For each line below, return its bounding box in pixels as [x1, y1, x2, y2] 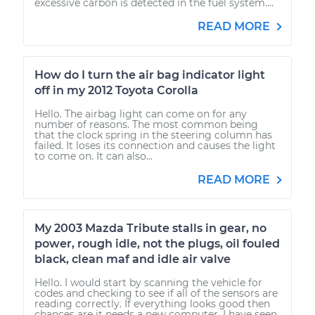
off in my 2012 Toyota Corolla [34, 83, 198, 97]
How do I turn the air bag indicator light [34, 67, 265, 82]
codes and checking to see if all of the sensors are [34, 286, 278, 300]
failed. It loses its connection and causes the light [34, 139, 276, 152]
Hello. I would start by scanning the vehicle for [34, 276, 262, 289]
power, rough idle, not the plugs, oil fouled [34, 236, 280, 250]
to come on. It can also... [34, 149, 153, 162]
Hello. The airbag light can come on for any [34, 107, 247, 120]
